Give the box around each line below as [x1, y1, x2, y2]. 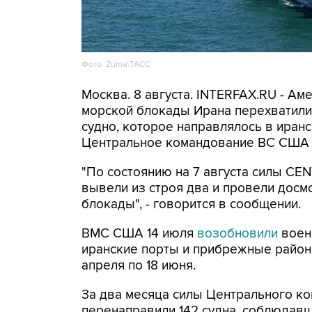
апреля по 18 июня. [81, 258, 196, 274]
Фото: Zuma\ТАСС [81, 58, 150, 70]
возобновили [197, 226, 278, 242]
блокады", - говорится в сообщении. [81, 196, 301, 212]
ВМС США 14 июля [81, 226, 197, 242]
